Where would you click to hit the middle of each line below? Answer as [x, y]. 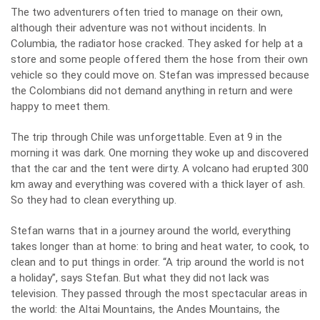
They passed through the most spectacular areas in [184, 294]
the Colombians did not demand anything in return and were [152, 91]
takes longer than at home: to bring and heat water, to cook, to [160, 247]
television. [36, 294]
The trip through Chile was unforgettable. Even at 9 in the [146, 137]
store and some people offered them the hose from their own [159, 60]
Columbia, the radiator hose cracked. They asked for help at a [157, 44]
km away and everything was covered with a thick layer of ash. [158, 185]
